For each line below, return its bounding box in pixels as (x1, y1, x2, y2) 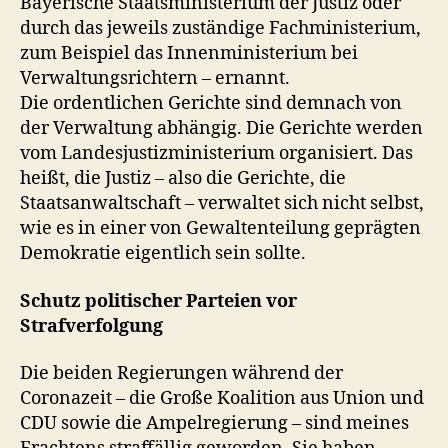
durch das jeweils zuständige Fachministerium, (20, 17, 421, 40)
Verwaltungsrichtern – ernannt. (20, 67, 290, 90)
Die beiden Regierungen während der (20, 362, 343, 385)
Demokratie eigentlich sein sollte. (20, 242, 306, 265)
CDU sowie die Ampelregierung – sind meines (20, 412, 409, 435)
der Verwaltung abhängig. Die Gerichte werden (20, 117, 423, 140)
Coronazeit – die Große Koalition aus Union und (20, 387, 424, 410)
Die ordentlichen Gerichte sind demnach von (20, 92, 402, 115)
